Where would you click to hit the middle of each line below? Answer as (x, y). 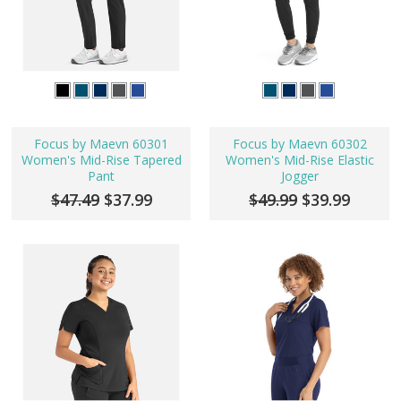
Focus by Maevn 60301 (102, 143)
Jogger (299, 175)
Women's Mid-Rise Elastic (299, 159)
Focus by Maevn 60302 (299, 143)
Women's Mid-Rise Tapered (101, 159)
